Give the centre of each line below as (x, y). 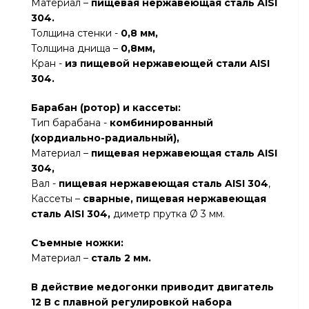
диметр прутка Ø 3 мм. (168, 214)
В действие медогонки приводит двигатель (152, 287)
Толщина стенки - (76, 33)
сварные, (108, 199)
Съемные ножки (76, 243)
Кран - (48, 63)
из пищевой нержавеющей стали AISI (167, 63)
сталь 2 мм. (121, 258)
